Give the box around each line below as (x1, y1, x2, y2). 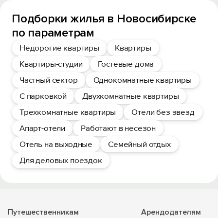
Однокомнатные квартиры (93, 75, 192, 85)
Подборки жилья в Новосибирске (12, 12, 197, 26)
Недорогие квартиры (19, 43, 99, 53)
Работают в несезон (81, 123, 156, 133)
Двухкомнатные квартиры (82, 91, 179, 101)
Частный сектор (19, 75, 78, 85)
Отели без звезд (131, 107, 195, 117)
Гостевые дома (98, 59, 154, 69)
